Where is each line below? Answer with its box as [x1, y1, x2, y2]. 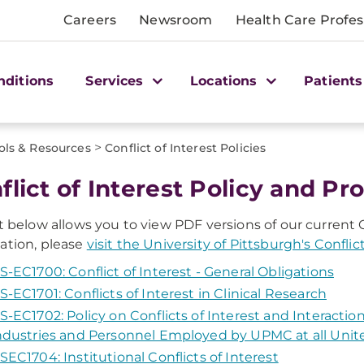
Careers [63, 12, 117, 28]
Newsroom [139, 12, 213, 28]
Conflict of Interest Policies [105, 141, 266, 155]
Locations [190, 72, 262, 89]
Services [85, 72, 148, 89]
